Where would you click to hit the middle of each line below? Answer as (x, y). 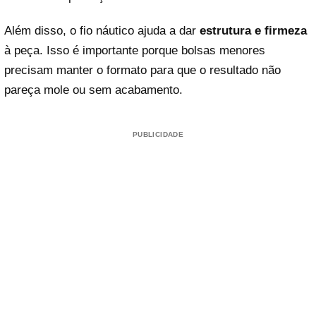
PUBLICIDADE (158, 135)
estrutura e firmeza (253, 31)
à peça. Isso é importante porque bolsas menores (135, 51)
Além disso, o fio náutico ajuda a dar (102, 31)
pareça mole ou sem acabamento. (93, 90)
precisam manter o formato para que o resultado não (142, 71)
